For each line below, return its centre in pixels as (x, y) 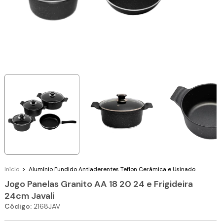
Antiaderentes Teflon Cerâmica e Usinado (137, 169)
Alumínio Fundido (53, 169)
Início (12, 169)
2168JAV (47, 206)
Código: (18, 206)
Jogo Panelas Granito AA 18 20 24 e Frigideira (99, 184)
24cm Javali (30, 196)
